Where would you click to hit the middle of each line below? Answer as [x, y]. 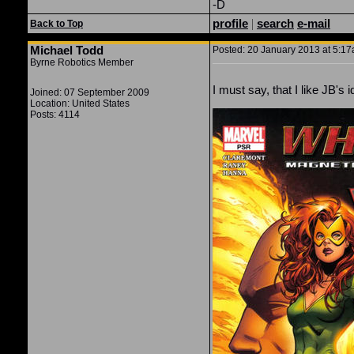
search [275, 23]
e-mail [314, 23]
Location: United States [80, 104]
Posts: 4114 [55, 115]
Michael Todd [67, 50]
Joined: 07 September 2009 [90, 92]
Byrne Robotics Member [82, 62]
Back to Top [56, 24]
